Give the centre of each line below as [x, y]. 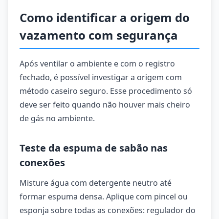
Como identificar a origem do [105, 17]
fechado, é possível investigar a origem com [101, 77]
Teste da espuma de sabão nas [94, 148]
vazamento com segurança [99, 35]
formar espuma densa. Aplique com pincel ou [104, 197]
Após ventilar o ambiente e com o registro [97, 64]
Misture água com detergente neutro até [96, 183]
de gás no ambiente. [57, 118]
